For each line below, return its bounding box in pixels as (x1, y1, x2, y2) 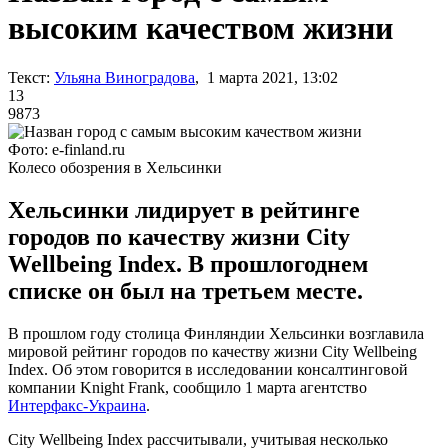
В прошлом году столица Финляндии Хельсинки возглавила (8, 324, 424, 342)
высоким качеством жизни (8, 10, 393, 47)
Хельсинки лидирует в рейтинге (8, 196, 360, 223)
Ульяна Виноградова (54, 68, 195, 86)
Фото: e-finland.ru (8, 140, 125, 158)
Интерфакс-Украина (8, 396, 146, 414)
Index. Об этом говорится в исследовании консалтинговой (8, 360, 408, 378)
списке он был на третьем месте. (8, 277, 363, 304)
